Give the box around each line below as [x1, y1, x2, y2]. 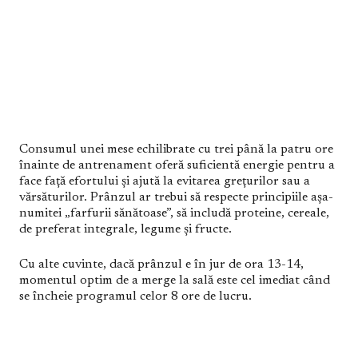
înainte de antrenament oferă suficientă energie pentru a [19, 159, 335, 172]
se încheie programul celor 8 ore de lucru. [19, 290, 252, 303]
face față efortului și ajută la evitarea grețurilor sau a [19, 175, 310, 188]
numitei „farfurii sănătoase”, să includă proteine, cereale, [19, 207, 329, 220]
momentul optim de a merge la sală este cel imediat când [19, 274, 330, 287]
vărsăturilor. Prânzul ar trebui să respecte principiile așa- [19, 191, 333, 204]
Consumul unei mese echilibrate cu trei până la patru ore [19, 143, 333, 156]
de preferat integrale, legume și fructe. [19, 223, 232, 236]
